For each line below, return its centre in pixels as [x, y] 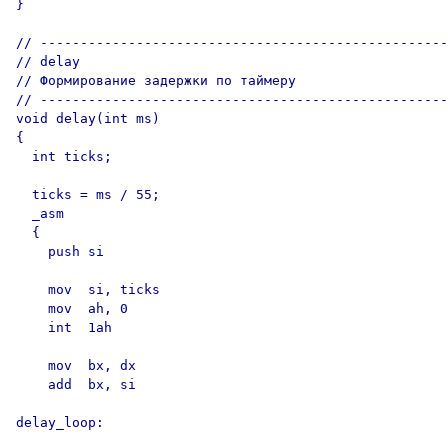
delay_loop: [60, 422]
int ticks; [80, 156]
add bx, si [76, 384]
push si [60, 251]
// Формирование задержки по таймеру [156, 80]
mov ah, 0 [72, 308]
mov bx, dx [76, 365]
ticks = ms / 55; [88, 194]
